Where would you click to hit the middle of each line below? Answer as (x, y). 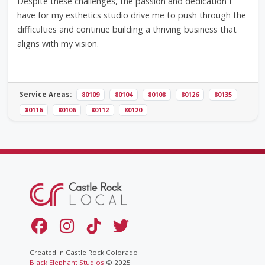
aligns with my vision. (58, 43)
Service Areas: (45, 94)
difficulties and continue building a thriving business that (127, 29)
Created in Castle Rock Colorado (83, 252)
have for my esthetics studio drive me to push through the (131, 15)
